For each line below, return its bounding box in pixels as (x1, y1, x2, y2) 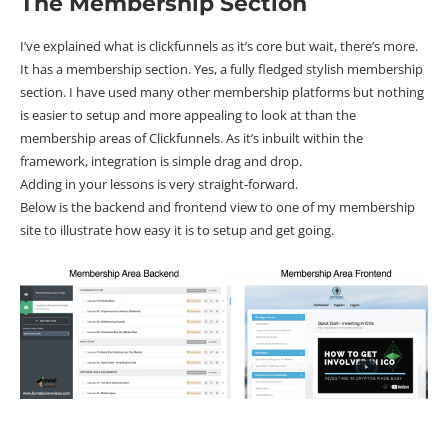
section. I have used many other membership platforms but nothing (20, 83, 424, 102)
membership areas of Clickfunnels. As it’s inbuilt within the (20, 129, 363, 148)
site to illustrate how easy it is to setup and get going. (20, 221, 334, 240)
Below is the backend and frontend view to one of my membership (20, 198, 415, 217)
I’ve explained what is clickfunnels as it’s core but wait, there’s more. (20, 37, 418, 56)
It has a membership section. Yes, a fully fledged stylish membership (20, 60, 423, 79)
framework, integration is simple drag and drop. (20, 152, 302, 171)
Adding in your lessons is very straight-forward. (20, 175, 298, 194)
